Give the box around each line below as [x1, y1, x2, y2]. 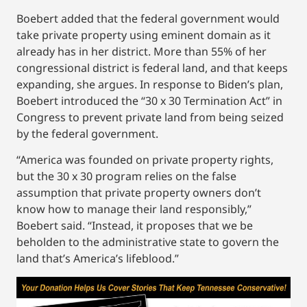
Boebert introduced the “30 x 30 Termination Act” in [16, 93, 282, 108]
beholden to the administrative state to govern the [16, 234, 279, 250]
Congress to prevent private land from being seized [16, 109, 284, 125]
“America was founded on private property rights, [16, 152, 273, 168]
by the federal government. [16, 125, 158, 141]
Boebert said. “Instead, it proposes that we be [16, 218, 253, 234]
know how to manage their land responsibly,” [16, 201, 251, 217]
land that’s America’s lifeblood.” [16, 251, 179, 267]
